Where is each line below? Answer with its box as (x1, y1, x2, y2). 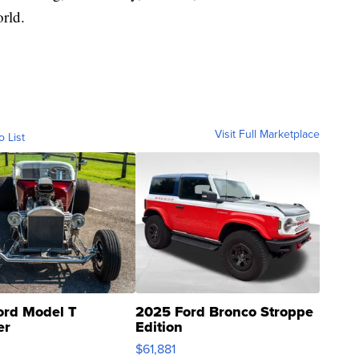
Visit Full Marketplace (215, 126, 320, 143)
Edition (135, 317, 183, 338)
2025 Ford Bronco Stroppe (135, 301, 313, 323)
